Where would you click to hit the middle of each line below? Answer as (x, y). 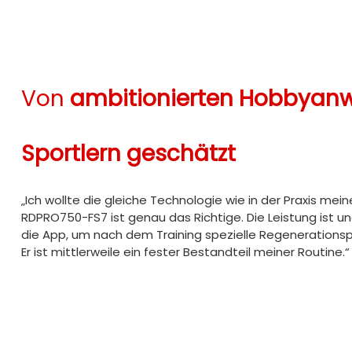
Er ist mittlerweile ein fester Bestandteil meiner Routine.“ (185, 251)
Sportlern (71, 153)
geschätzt (181, 153)
